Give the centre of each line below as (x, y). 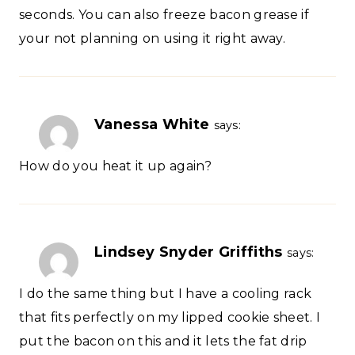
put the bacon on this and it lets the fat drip (163, 342)
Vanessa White (152, 124)
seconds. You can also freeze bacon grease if (164, 14)
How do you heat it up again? (115, 166)
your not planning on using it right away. (153, 38)
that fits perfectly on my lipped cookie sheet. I (170, 318)
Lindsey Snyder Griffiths (189, 251)
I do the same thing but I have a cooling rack (166, 294)
